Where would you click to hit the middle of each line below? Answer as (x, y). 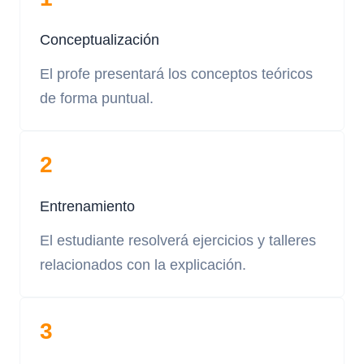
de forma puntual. (97, 98)
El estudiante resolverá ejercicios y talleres (178, 240)
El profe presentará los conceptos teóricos (176, 74)
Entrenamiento (87, 206)
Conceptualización (100, 40)
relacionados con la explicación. (143, 265)
